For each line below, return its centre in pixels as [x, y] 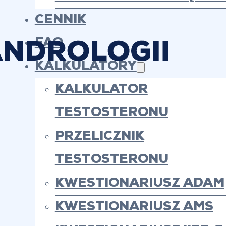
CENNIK [60, 20]
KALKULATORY [86, 66]
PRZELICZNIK [99, 136]
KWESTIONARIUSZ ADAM [139, 183]
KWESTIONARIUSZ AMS [134, 207]
